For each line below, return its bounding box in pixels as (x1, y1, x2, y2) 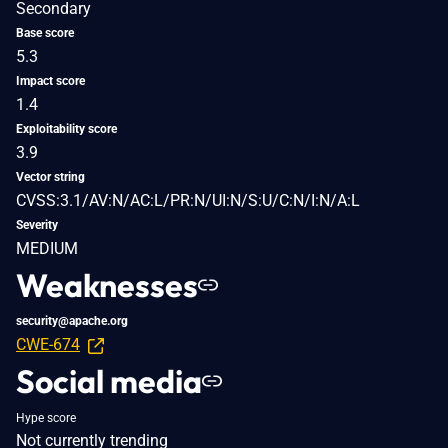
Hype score (16, 410, 76, 425)
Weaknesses (16, 264, 198, 305)
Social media (16, 360, 202, 401)
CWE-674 (16, 334, 80, 354)
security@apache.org (16, 313, 128, 328)
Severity (16, 217, 58, 232)
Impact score (16, 73, 85, 88)
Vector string (16, 169, 85, 184)
